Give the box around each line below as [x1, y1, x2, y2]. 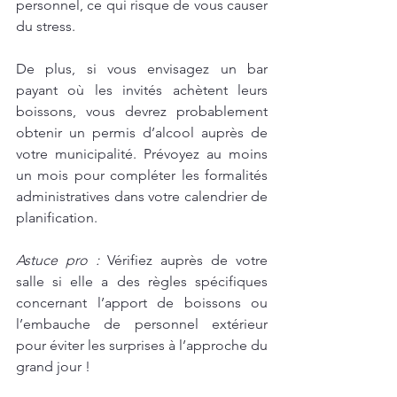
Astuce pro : [16, 252, 99, 269]
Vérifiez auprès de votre [99, 252, 268, 269]
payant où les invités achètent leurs [16, 82, 268, 99]
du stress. [16, 18, 75, 35]
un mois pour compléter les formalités [16, 167, 268, 184]
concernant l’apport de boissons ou [16, 294, 268, 312]
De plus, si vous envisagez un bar [16, 60, 268, 78]
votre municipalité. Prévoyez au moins [16, 145, 268, 163]
